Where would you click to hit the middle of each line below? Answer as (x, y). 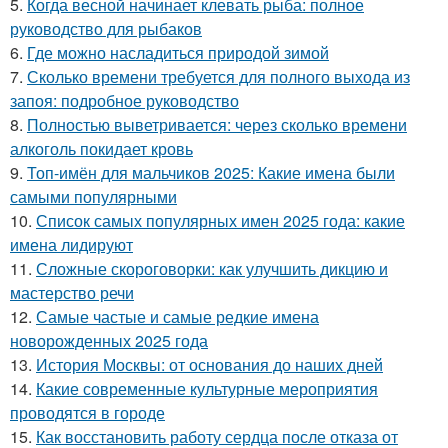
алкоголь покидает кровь (101, 148)
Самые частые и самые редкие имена (177, 316)
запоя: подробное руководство (124, 100)
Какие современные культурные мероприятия (207, 388)
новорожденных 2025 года (109, 340)
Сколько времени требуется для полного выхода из (218, 76)
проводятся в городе (87, 412)
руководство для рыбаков (106, 28)
